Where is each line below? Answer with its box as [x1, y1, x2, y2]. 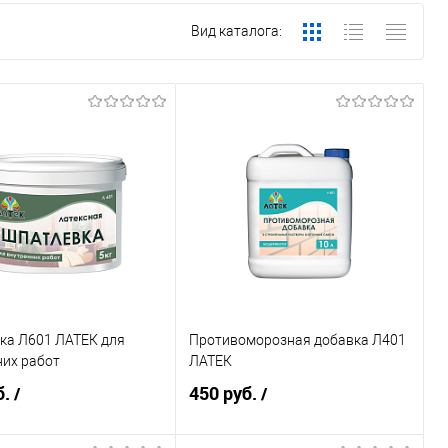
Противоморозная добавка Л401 [189, 331, 407, 348]
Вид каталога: [191, 23, 282, 40]
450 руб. [189, 381, 262, 406]
